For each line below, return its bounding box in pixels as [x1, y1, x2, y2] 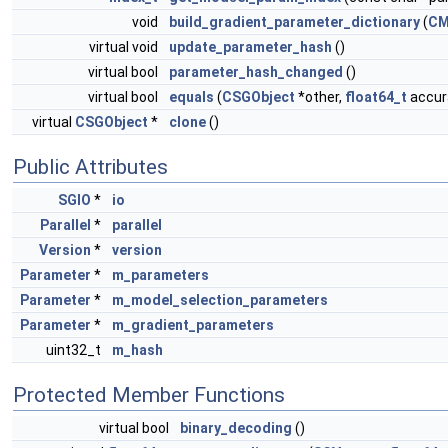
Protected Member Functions [13, 383, 285, 408]
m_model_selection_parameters [112, 292, 328, 309]
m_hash [112, 342, 163, 359]
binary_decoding [180, 420, 292, 437]
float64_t [345, 89, 407, 106]
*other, [295, 89, 345, 106]
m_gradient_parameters [112, 317, 274, 334]
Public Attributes [13, 155, 168, 180]
